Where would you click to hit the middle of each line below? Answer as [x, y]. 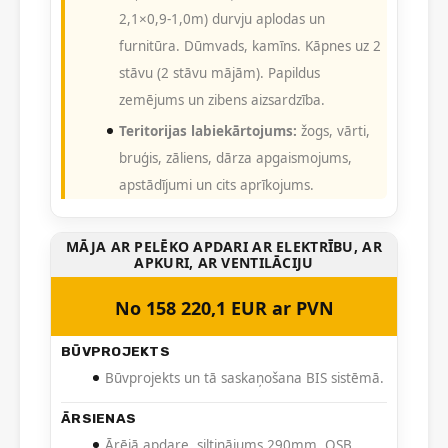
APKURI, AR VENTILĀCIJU [224, 263]
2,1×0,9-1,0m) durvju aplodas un [222, 19]
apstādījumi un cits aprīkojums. [216, 185]
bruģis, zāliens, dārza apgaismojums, [235, 158]
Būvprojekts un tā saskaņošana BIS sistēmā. [244, 378]
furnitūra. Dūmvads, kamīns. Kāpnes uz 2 [250, 46]
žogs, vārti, [333, 131]
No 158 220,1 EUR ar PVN [224, 308]
